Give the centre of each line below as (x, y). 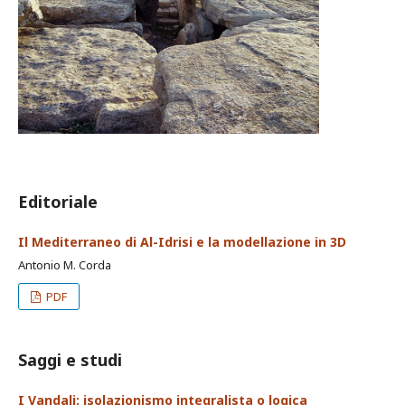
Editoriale (58, 202)
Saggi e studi (70, 360)
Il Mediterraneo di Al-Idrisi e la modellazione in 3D (182, 242)
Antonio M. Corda (65, 265)
